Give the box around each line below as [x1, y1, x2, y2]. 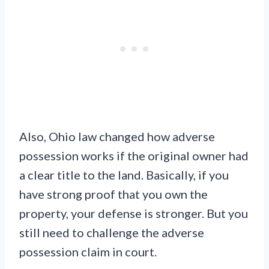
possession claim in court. [19, 244, 157, 259]
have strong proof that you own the [19, 187, 208, 202]
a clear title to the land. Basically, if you [19, 168, 229, 183]
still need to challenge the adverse [19, 225, 204, 240]
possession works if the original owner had [19, 148, 249, 163]
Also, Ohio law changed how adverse [19, 129, 215, 144]
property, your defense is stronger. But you [19, 206, 248, 221]
